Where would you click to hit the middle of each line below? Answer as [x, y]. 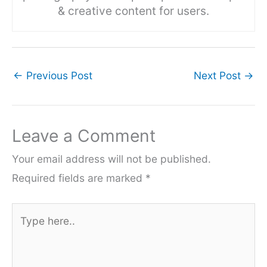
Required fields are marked [79, 178]
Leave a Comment [84, 136]
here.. [25, 231]
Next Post [219, 75]
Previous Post [58, 75]
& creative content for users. [133, 11]
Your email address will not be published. [111, 159]
